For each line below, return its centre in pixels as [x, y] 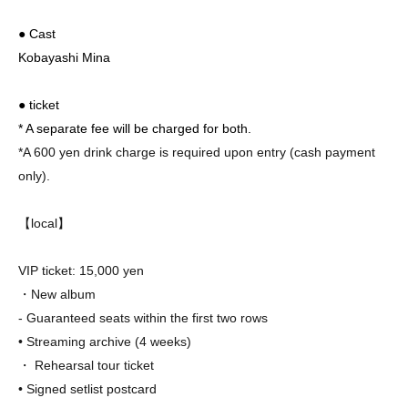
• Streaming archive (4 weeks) [105, 341]
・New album [57, 294]
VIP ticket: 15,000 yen [81, 270]
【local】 [44, 223]
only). [34, 175]
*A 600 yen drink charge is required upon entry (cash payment [197, 152]
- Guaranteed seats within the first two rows [143, 317]
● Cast [37, 33]
